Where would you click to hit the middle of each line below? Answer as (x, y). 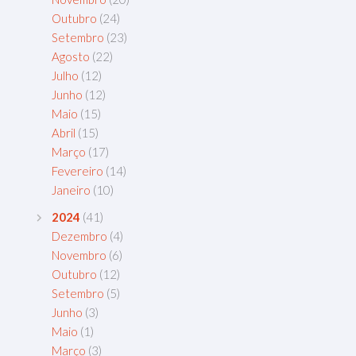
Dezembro (79, 236)
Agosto (71, 57)
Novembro (79, 255)
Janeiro (71, 190)
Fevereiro (77, 171)
